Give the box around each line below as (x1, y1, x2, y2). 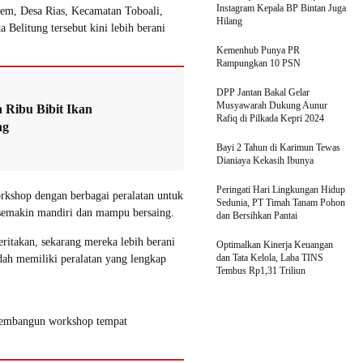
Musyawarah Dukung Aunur (216, 99, 327, 111)
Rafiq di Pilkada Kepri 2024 (216, 112, 324, 124)
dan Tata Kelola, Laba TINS (216, 251, 323, 263)
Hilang (216, 15, 242, 27)
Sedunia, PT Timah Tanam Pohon (216, 196, 345, 208)
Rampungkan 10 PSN (216, 57, 301, 69)
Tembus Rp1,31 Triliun (216, 264, 305, 276)
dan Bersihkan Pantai (216, 209, 297, 221)
